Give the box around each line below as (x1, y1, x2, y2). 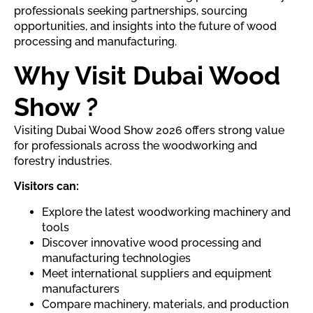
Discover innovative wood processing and (42, 235, 261, 249)
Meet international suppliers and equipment (42, 266, 272, 280)
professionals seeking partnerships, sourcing (14, 4, 247, 18)
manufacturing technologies (42, 251, 191, 265)
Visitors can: (14, 180, 79, 194)
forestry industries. (14, 154, 112, 168)
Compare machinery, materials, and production (42, 297, 289, 311)
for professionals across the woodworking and (14, 138, 257, 152)
